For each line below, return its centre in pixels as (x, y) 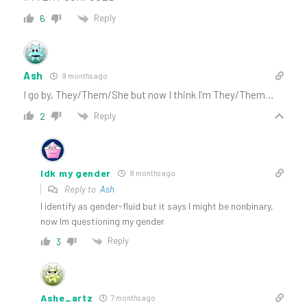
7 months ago (133, 297)
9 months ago (84, 75)
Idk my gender (76, 173)
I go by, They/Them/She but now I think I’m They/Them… (148, 94)
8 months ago (152, 173)
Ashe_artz (67, 297)
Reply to (81, 189)
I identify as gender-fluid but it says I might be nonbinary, (157, 206)
